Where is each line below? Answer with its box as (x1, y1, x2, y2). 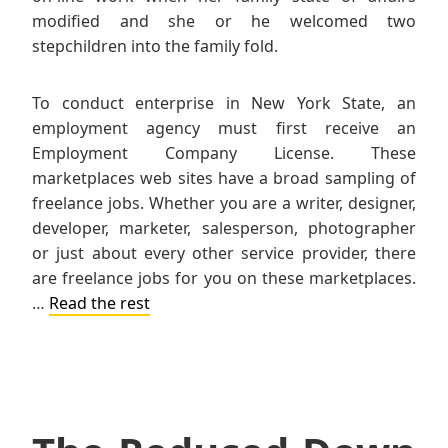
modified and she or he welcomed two (32, 10, 416, 33)
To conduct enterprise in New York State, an (32, 92, 416, 115)
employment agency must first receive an (32, 117, 416, 140)
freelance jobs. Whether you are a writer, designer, (32, 192, 416, 215)
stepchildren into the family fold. (32, 35, 278, 58)
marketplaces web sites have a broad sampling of (32, 167, 416, 190)
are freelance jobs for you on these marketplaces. (32, 267, 416, 290)
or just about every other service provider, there (32, 242, 416, 265)
